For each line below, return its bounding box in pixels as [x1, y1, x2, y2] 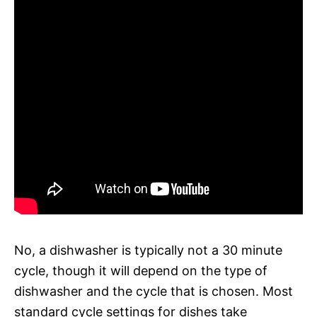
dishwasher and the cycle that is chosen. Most [14, 283, 293, 299]
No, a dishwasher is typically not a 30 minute [14, 242, 282, 258]
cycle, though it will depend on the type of [14, 263, 267, 278]
